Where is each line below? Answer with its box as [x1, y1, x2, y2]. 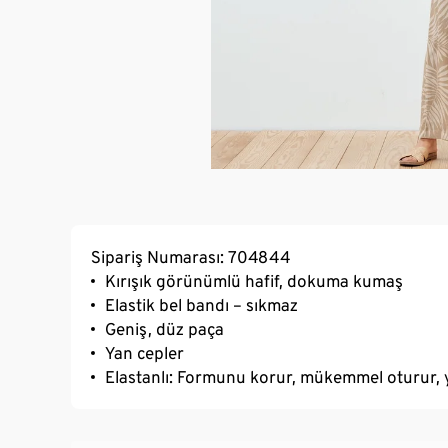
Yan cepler [105, 343, 184, 364]
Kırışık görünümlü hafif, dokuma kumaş [105, 271, 403, 292]
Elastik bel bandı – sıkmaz [105, 295, 298, 316]
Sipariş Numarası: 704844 [91, 247, 290, 268]
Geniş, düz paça [105, 319, 224, 340]
